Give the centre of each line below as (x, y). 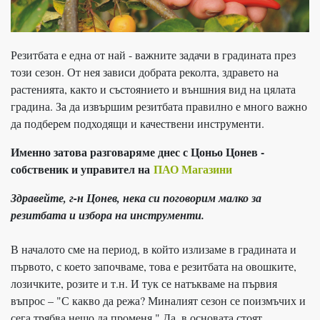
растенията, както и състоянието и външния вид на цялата (153, 89)
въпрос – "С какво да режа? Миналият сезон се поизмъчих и (158, 300)
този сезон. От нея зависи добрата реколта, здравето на (145, 71)
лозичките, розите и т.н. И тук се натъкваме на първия (144, 283)
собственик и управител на (82, 169)
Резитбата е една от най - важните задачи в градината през (153, 54)
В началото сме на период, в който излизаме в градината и (154, 249)
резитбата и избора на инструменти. (107, 215)
